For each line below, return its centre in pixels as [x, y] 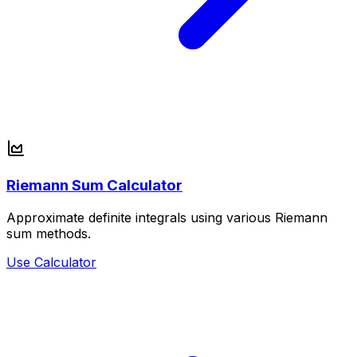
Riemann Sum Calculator [94, 185]
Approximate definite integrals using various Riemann [167, 217]
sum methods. [49, 233]
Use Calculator [51, 262]
